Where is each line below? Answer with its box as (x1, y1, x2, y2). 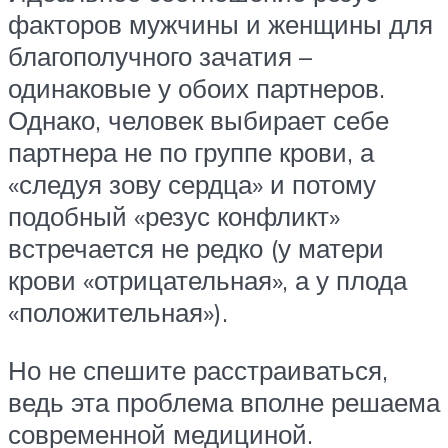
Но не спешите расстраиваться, (8, 353, 388, 386)
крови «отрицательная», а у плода (8, 264, 407, 297)
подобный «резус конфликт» (8, 200, 340, 233)
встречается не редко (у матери (8, 232, 384, 265)
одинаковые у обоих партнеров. (8, 72, 385, 105)
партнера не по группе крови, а (8, 136, 374, 169)
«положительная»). (8, 296, 228, 329)
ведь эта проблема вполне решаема (8, 385, 440, 418)
